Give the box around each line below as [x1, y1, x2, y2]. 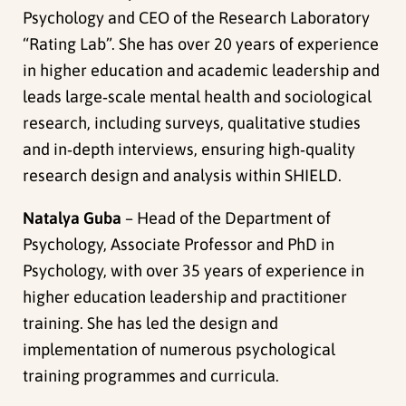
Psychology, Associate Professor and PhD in [23, 234, 335, 254]
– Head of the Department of [121, 208, 332, 227]
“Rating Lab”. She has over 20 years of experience [23, 34, 380, 53]
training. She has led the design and [23, 313, 279, 333]
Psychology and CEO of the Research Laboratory [23, 7, 371, 27]
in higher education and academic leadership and [23, 60, 381, 80]
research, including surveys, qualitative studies [23, 112, 362, 132]
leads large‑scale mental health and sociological [23, 86, 372, 106]
